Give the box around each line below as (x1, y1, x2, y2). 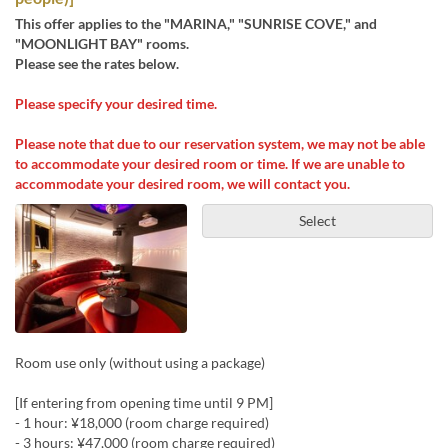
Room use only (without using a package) (15, 353, 265, 371)
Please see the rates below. (15, 55, 179, 72)
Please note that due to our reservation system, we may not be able (15, 135, 425, 152)
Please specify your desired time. (15, 95, 217, 112)
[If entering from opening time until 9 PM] (15, 393, 273, 411)
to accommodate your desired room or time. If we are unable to (15, 155, 405, 172)
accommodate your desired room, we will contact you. (15, 175, 350, 192)
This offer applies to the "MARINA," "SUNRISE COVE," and (15, 15, 377, 32)
